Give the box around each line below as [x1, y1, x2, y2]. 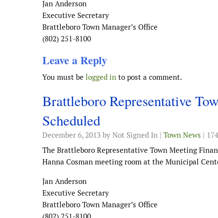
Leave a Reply [42, 52, 107, 68]
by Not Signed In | [101, 130, 163, 140]
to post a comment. [116, 72, 182, 82]
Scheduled [42, 110, 100, 129]
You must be [42, 72, 86, 82]
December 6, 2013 [42, 130, 101, 140]
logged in [86, 72, 116, 82]
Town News [163, 130, 201, 140]
